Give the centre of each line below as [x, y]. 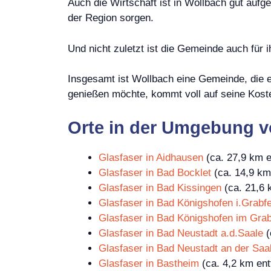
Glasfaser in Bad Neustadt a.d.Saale [181, 233]
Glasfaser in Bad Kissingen [160, 188]
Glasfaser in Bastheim [149, 263]
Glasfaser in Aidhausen [151, 157]
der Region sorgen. [111, 18]
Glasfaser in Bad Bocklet [155, 172]
